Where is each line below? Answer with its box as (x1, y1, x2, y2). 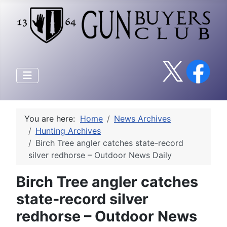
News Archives (114, 113, 171, 124)
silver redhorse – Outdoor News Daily (28, 149, 172, 160)
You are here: (24, 113, 80, 124)
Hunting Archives (35, 125, 101, 136)
